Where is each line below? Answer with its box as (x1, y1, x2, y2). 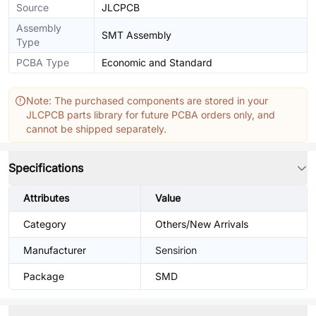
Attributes (23, 192, 69, 204)
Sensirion (155, 244, 197, 256)
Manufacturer (23, 244, 86, 256)
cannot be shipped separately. (26, 123, 166, 135)
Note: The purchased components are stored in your (26, 95, 268, 107)
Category (23, 218, 66, 230)
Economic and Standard (102, 56, 212, 68)
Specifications (8, 161, 83, 175)
